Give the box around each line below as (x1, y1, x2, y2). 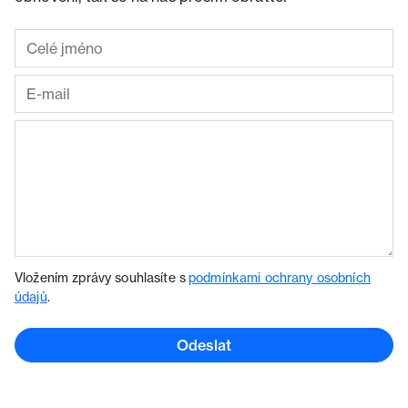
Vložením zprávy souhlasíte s (15, 270, 189, 285)
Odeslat (177, 336, 231, 354)
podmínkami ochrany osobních (189, 270, 371, 285)
